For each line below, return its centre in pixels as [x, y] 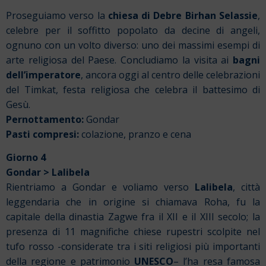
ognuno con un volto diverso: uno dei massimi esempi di [133, 45]
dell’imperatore [43, 75]
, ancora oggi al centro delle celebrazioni [170, 75]
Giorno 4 [26, 158]
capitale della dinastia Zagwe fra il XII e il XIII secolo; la [133, 217]
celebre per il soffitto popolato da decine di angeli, [133, 30]
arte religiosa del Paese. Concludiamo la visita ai [119, 60]
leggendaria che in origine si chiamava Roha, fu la [133, 202]
